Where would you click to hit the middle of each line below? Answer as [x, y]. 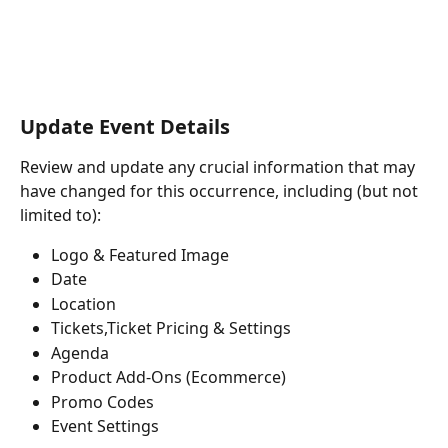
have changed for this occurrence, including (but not [221, 190]
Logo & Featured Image [140, 254]
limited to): [60, 214]
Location [83, 303]
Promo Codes [102, 401]
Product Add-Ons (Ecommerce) [168, 377]
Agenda [80, 352]
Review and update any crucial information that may [219, 166]
